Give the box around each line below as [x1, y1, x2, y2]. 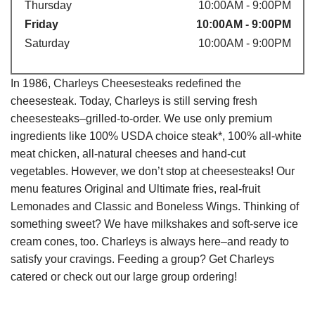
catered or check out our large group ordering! [11, 270, 237, 283]
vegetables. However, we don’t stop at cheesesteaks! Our [11, 165, 295, 177]
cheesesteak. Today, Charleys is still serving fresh [11, 94, 257, 107]
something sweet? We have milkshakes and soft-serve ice [11, 217, 298, 230]
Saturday [24, 37, 70, 49]
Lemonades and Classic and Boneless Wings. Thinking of [11, 200, 299, 212]
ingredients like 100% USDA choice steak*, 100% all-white [11, 129, 302, 142]
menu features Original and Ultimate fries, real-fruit [11, 182, 260, 195]
